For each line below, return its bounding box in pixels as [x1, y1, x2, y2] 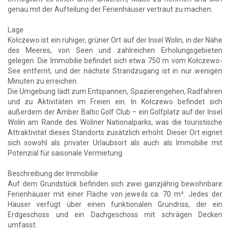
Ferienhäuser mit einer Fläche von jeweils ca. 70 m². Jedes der [8, 189, 222, 198]
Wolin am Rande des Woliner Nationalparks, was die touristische [8, 118, 222, 126]
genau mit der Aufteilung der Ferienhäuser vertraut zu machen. [8, 5, 213, 13]
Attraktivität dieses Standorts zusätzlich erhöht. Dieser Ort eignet [8, 128, 222, 137]
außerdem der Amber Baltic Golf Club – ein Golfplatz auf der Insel [8, 107, 222, 116]
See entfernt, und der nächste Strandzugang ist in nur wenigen [8, 66, 222, 75]
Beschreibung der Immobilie [8, 169, 98, 178]
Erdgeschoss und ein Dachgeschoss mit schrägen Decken [8, 210, 222, 219]
